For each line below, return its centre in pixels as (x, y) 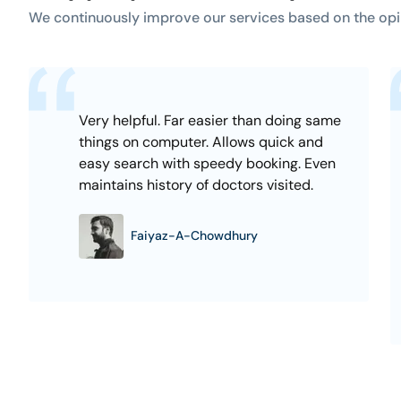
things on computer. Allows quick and (201, 141)
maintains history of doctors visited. (196, 184)
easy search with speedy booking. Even (207, 163)
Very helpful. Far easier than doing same (210, 120)
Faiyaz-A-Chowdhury (194, 236)
